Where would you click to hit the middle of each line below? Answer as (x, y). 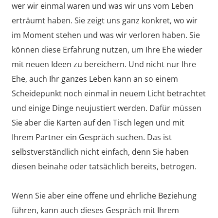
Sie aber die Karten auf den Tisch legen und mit (98, 122)
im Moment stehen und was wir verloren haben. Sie (106, 35)
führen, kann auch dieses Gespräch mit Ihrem (95, 210)
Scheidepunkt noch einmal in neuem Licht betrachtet (109, 93)
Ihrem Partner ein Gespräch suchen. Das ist (92, 137)
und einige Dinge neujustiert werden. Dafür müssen (107, 108)
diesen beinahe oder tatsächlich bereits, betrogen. (104, 166)
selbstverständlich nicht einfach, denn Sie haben (100, 152)
